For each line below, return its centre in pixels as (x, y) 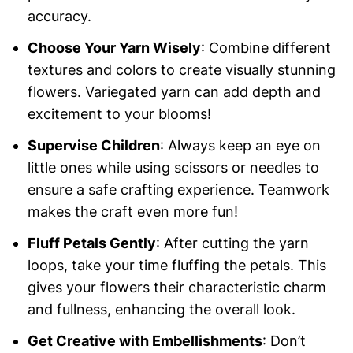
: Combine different (266, 48)
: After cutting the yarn (232, 243)
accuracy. (59, 17)
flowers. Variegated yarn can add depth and (174, 92)
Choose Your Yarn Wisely (114, 48)
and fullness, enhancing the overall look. (161, 310)
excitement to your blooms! (119, 114)
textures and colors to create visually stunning (181, 70)
